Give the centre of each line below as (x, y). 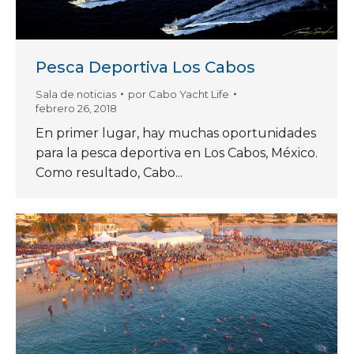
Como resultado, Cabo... (109, 172)
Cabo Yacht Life (189, 94)
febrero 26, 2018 (76, 108)
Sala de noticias (76, 94)
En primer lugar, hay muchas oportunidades (176, 133)
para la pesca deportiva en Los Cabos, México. (177, 153)
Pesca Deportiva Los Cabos (145, 67)
